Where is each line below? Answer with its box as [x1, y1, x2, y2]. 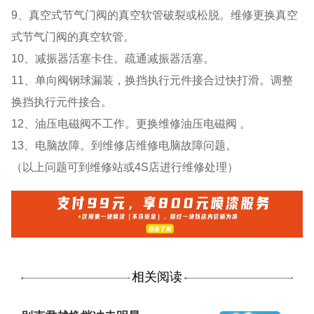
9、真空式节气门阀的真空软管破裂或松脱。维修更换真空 [11, 8, 299, 21]
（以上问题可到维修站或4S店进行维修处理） [11, 160, 239, 173]
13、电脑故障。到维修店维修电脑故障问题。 [11, 138, 238, 151]
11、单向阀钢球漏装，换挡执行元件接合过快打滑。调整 [11, 73, 294, 86]
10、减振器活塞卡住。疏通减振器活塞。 [11, 51, 215, 64]
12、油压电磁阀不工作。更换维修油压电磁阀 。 [11, 116, 252, 130]
